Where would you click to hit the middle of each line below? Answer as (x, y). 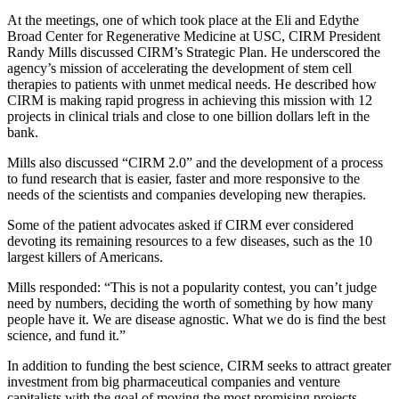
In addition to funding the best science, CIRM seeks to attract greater (199, 366)
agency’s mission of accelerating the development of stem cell (179, 69)
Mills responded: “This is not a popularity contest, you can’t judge (192, 288)
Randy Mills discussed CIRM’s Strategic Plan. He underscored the (194, 53)
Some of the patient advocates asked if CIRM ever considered (180, 225)
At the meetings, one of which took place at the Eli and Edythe (183, 20)
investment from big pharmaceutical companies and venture (174, 382)
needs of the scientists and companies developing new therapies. (187, 195)
